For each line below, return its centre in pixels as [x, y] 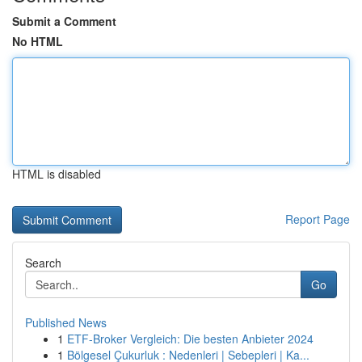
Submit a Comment [64, 21]
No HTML [38, 41]
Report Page [318, 219]
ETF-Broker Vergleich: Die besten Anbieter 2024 [190, 339]
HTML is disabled [57, 174]
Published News [66, 322]
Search [43, 263]
